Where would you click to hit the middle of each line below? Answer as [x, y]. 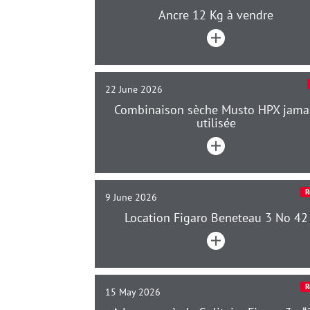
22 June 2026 [134, 89]
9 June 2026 [131, 197]
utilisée [216, 123]
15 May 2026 [133, 292]
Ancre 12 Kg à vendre [216, 15]
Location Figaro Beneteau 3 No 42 [216, 218]
